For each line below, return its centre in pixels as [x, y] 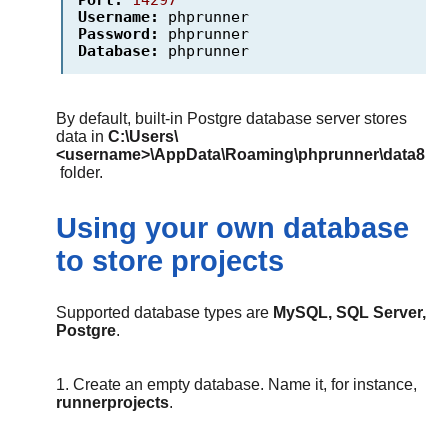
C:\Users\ [143, 137]
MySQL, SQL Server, [349, 313]
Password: [118, 34]
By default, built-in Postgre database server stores [231, 119]
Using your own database [232, 228]
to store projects [170, 261]
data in [82, 137]
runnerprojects [112, 403]
